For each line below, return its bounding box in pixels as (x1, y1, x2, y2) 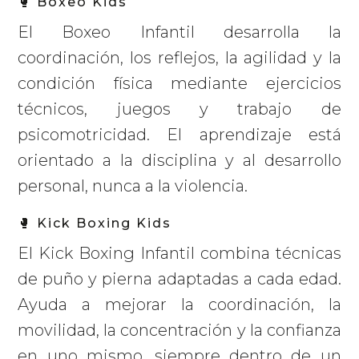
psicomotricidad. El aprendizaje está (18, 125, 341, 145)
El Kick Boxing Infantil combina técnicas (18, 244, 341, 264)
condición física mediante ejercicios (18, 74, 341, 94)
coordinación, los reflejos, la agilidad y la (18, 48, 341, 68)
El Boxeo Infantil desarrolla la (18, 22, 341, 42)
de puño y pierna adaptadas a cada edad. (18, 269, 341, 289)
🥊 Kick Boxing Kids (18, 216, 172, 232)
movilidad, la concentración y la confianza (18, 321, 341, 341)
